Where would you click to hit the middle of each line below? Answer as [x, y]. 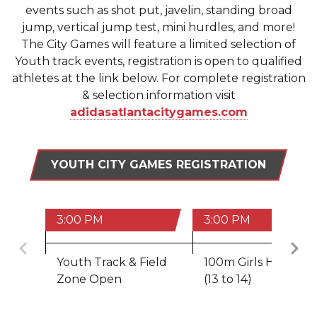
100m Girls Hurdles [258, 263]
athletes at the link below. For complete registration [158, 78]
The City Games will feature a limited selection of [158, 44]
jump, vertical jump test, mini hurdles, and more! [158, 27]
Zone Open [89, 279]
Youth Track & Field [112, 263]
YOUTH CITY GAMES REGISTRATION [158, 165]
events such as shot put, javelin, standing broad [158, 10]
